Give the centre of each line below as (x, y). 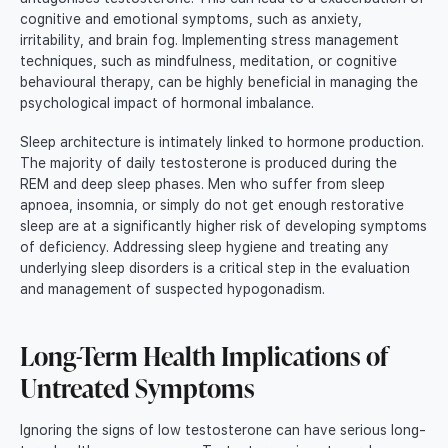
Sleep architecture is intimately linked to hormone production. (222, 142)
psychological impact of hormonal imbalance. (167, 103)
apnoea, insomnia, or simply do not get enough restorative (212, 205)
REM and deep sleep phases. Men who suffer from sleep (202, 184)
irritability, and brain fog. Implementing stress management (209, 40)
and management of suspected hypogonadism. (172, 289)
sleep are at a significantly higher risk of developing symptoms (223, 226)
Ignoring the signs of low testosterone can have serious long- (223, 430)
